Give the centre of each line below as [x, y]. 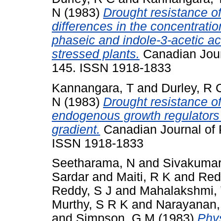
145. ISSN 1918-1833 [111, 68]
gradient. [76, 129]
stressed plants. [96, 54]
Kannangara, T [93, 88]
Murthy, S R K [90, 205]
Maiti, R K [144, 177]
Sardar [70, 177]
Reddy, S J [82, 191]
